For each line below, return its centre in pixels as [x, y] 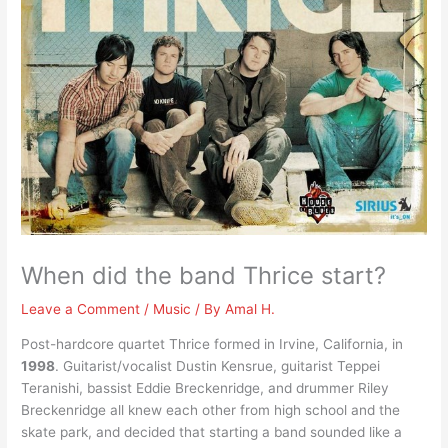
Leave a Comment [81, 309]
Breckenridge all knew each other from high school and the [211, 409]
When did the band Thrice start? [204, 276]
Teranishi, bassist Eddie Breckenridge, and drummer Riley [205, 387]
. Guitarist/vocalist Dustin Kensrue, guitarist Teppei [218, 365]
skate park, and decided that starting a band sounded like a [212, 431]
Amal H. [250, 309]
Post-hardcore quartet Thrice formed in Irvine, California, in [212, 343]
